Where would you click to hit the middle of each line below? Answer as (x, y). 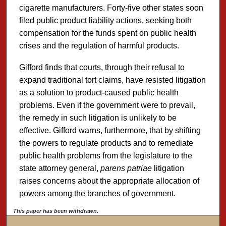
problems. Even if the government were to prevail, (107, 105)
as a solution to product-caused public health (99, 92)
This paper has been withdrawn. (56, 211)
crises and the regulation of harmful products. (99, 45)
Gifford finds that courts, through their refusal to (102, 67)
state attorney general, (60, 168)
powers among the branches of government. (97, 193)
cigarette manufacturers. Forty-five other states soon (111, 8)
